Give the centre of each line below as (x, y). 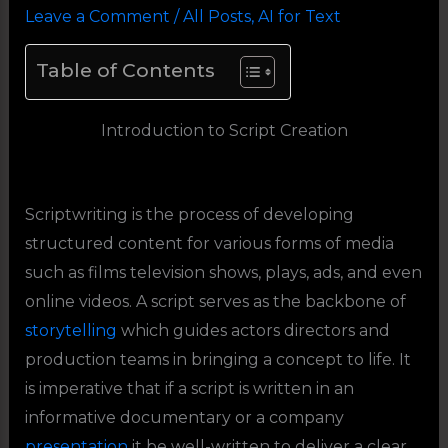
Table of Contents (125, 70)
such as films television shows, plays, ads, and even (223, 272)
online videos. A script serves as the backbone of (215, 301)
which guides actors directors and (253, 330)
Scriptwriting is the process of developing (189, 214)
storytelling (70, 330)
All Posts (216, 16)
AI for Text (299, 16)
